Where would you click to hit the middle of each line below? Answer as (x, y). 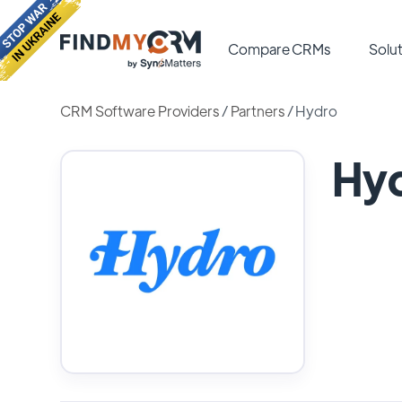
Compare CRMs (280, 49)
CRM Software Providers (140, 111)
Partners (257, 111)
